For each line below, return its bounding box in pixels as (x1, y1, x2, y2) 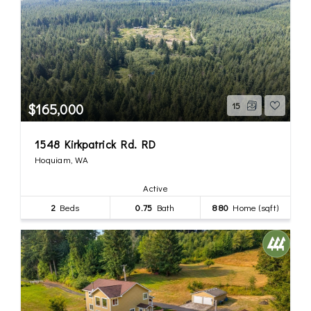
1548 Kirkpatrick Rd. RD (35, 136, 155, 151)
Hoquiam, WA (35, 153, 88, 165)
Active (143, 181, 168, 194)
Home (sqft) (228, 201, 279, 213)
